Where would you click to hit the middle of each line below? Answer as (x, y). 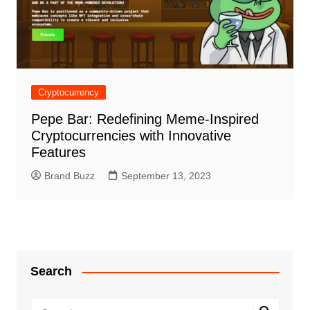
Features (58, 153)
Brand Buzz (69, 176)
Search (51, 272)
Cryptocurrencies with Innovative (131, 136)
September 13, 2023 (166, 176)
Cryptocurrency (68, 93)
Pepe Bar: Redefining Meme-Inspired (145, 119)
